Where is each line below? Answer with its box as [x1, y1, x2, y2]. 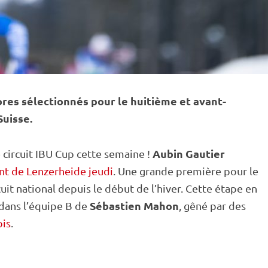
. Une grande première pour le [113, 165, 258, 177]
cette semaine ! [74, 147, 153, 160]
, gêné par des [179, 199, 246, 212]
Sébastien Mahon [90, 199, 179, 212]
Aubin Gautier [153, 147, 225, 160]
